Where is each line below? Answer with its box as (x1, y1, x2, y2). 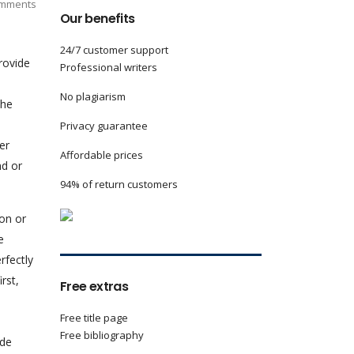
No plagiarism (60, 89, 126, 104)
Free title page (60, 311, 128, 325)
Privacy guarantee (60, 119, 148, 133)
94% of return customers (60, 177, 178, 191)
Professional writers (60, 60, 157, 74)
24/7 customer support (60, 43, 168, 57)
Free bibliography (60, 328, 144, 342)
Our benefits (60, 9, 135, 28)
